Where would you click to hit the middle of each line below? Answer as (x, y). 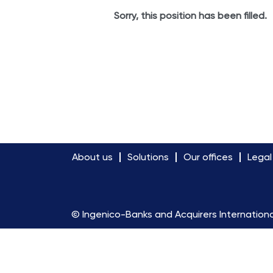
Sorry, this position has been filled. (190, 16)
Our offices (208, 157)
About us (92, 157)
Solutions (148, 157)
